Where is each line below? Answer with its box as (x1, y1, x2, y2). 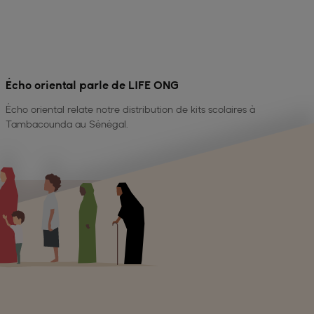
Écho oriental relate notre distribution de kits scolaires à (6, 103, 255, 115)
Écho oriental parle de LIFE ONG (6, 78, 179, 92)
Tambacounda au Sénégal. (6, 118, 128, 130)
